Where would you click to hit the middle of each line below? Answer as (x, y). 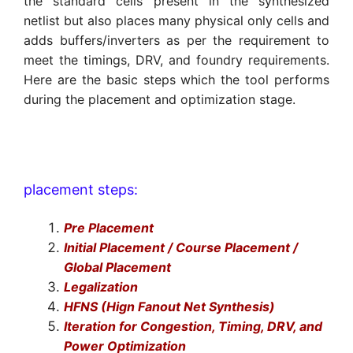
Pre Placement (109, 227)
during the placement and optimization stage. (160, 100)
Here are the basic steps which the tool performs (176, 80)
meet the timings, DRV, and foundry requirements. (176, 60)
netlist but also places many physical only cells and (176, 21)
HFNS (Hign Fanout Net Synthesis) (169, 306)
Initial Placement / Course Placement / (181, 247)
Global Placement (117, 267)
